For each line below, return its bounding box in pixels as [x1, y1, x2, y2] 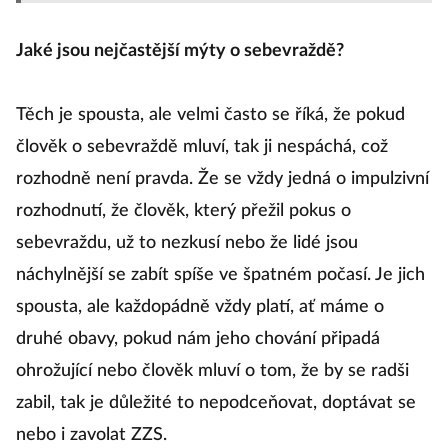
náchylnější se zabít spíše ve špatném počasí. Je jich [16, 266, 425, 285]
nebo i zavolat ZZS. [16, 426, 172, 445]
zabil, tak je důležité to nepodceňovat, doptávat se [16, 394, 416, 413]
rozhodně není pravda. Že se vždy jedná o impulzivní [16, 170, 429, 189]
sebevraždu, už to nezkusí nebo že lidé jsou [16, 234, 358, 253]
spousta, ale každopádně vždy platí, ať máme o [16, 298, 384, 317]
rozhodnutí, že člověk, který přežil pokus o [16, 202, 351, 221]
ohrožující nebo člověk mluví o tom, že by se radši [16, 362, 409, 381]
